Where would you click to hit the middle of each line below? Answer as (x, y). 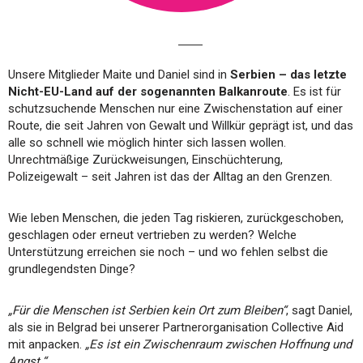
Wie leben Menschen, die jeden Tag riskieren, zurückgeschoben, (176, 218)
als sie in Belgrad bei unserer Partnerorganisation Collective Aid (176, 327)
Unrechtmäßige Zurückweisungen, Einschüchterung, (145, 159)
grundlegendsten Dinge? (72, 269)
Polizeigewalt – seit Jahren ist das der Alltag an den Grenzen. (170, 176)
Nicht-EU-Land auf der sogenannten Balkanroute (148, 91)
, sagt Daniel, (319, 310)
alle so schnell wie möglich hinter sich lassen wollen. (147, 142)
